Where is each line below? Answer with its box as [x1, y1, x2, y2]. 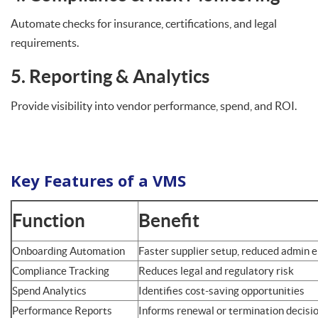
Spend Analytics [12, 284, 87, 297]
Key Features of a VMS [11, 169, 186, 191]
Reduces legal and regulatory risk [138, 264, 294, 277]
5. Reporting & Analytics [11, 66, 213, 87]
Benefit [138, 210, 199, 231]
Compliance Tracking [12, 264, 109, 277]
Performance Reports [12, 304, 112, 317]
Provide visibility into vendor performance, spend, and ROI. [11, 99, 297, 112]
